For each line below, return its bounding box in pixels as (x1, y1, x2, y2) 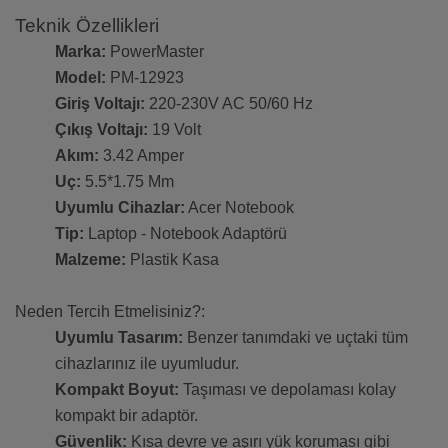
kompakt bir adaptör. (55, 407, 198, 425)
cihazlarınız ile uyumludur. (55, 355, 239, 373)
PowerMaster (106, 43, 204, 61)
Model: (55, 69, 106, 87)
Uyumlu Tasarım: (55, 329, 183, 347)
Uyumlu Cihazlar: (55, 199, 185, 217)
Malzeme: (55, 251, 126, 269)
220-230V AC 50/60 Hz (145, 95, 313, 113)
